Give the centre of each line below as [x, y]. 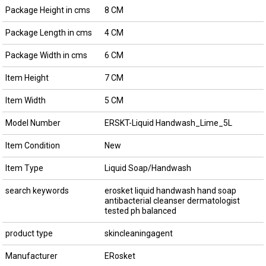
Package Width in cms [46, 55]
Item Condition [32, 145]
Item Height [27, 77]
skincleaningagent [138, 233]
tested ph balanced [140, 210]
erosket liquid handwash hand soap [170, 190]
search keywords [37, 190]
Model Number [33, 123]
